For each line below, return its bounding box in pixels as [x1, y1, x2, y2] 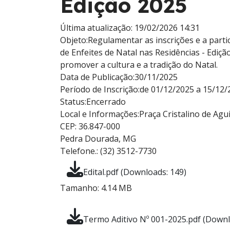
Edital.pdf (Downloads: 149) [83, 166, 186, 178]
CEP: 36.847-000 [60, 121, 120, 132]
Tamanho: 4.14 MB [60, 182, 132, 194]
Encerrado [86, 96, 126, 107]
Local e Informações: [60, 108, 139, 120]
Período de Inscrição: [60, 84, 140, 95]
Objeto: [60, 34, 88, 46]
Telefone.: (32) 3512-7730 [60, 145, 157, 157]
